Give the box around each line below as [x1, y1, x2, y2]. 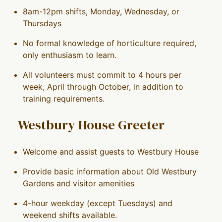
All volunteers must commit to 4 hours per [22, 69, 181, 80]
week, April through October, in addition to [22, 81, 183, 92]
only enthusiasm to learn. [22, 50, 116, 60]
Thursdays [22, 18, 61, 28]
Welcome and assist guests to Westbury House [22, 147, 199, 157]
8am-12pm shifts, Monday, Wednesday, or [22, 6, 179, 16]
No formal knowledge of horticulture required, [22, 38, 196, 48]
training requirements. [22, 93, 105, 104]
